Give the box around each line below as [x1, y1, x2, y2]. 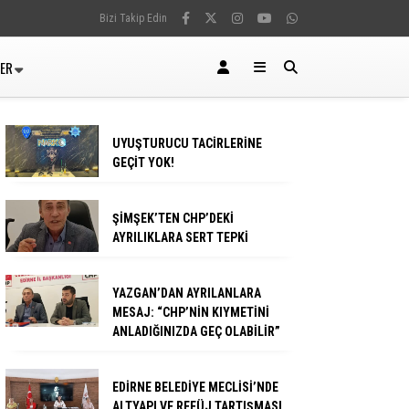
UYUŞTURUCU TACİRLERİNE [112, 136, 262, 151]
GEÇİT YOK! [112, 155, 174, 170]
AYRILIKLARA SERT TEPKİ [112, 230, 248, 245]
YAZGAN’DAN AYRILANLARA [112, 286, 261, 300]
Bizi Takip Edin [100, 12, 167, 25]
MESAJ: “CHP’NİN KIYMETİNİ [112, 305, 269, 320]
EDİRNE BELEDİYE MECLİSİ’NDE [112, 380, 278, 394]
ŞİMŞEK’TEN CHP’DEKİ [112, 211, 234, 225]
